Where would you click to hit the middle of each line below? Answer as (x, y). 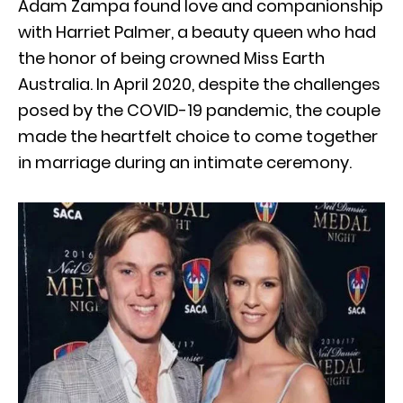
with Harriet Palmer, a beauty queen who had (197, 32)
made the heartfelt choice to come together (198, 137)
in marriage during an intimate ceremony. (185, 163)
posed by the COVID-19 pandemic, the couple (199, 111)
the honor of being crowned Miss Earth (171, 58)
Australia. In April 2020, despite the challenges (199, 85)
